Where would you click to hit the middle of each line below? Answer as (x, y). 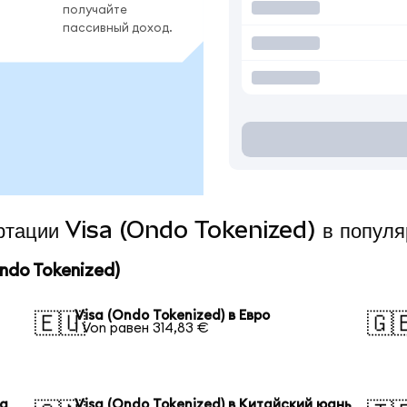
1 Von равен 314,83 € (142, 328)
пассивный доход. (118, 28)
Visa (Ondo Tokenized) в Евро (173, 315)
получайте (95, 10)
